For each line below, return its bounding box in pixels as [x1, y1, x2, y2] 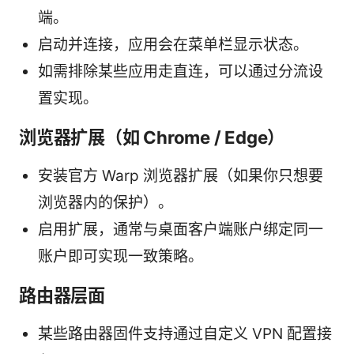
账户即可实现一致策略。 [38, 247, 203, 266]
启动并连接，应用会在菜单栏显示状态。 [38, 36, 308, 55]
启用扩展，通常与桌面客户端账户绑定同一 [38, 220, 323, 239]
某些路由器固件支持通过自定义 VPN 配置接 [38, 325, 332, 344]
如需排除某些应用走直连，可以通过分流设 [38, 62, 323, 81]
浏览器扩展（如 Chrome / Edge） [19, 126, 285, 149]
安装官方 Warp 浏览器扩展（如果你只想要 [38, 167, 323, 186]
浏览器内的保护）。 [38, 194, 173, 213]
